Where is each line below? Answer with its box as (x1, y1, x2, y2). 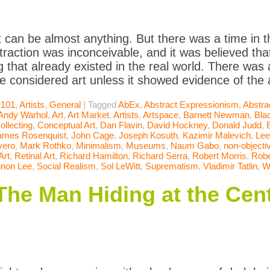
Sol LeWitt (101, 161, 140, 172)
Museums (126, 140, 166, 151)
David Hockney (147, 120, 207, 131)
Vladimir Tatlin (203, 161, 257, 172)
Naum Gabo (171, 140, 219, 151)
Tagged (88, 99, 118, 110)
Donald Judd (212, 120, 262, 131)
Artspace (143, 110, 178, 121)
